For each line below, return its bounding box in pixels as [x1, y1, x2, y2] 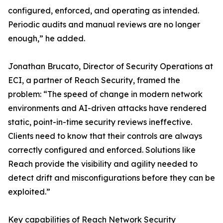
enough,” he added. [8, 33, 85, 43]
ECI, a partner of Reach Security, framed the [8, 75, 180, 85]
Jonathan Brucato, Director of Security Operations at [8, 61, 213, 71]
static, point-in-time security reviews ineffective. [8, 117, 192, 127]
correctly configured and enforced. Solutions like [8, 145, 196, 155]
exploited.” [8, 187, 50, 197]
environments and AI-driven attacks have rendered [8, 103, 207, 113]
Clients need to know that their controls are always [8, 131, 202, 141]
